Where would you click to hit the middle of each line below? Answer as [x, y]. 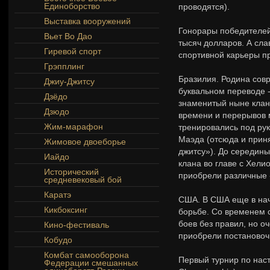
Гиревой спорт [73, 51]
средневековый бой [83, 180]
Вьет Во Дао [68, 36]
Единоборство [72, 6]
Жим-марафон [74, 127]
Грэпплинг [64, 66]
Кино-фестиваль [77, 225]
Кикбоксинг [66, 210]
